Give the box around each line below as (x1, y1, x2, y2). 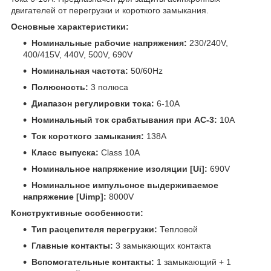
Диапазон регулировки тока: (31, 98, 154, 108)
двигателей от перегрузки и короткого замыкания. (11, 5, 209, 15)
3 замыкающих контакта (113, 240, 211, 250)
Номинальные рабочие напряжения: (31, 38, 187, 48)
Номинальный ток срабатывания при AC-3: (31, 114, 217, 125)
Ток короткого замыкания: (31, 131, 144, 141)
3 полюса (88, 82, 128, 92)
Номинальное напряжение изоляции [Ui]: (31, 163, 207, 174)
